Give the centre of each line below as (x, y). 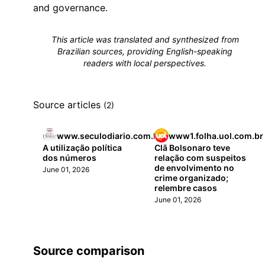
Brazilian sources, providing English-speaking (145, 51)
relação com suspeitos (201, 158)
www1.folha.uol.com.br (216, 135)
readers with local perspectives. (145, 63)
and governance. (70, 8)
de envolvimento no (195, 168)
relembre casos (186, 188)
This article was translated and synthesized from (145, 39)
